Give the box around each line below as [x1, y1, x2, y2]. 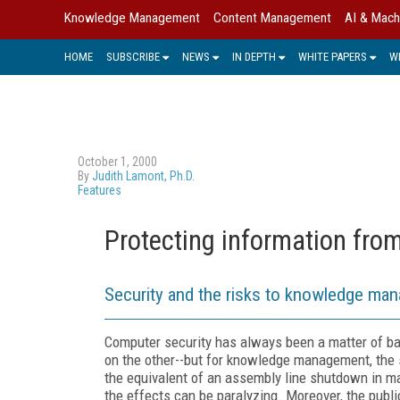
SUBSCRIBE [106, 49, 160, 63]
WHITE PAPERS [298, 49, 367, 63]
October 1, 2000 [78, 154, 157, 169]
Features [78, 182, 121, 197]
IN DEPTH [232, 49, 276, 63]
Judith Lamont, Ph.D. [92, 168, 195, 183]
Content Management [213, 10, 331, 26]
